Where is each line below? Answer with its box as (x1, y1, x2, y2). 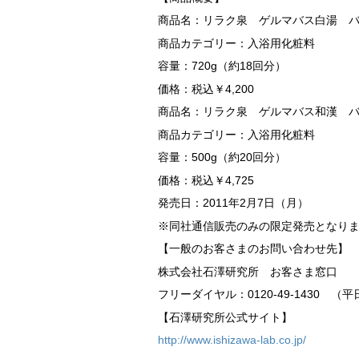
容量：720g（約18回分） (158, 59, 286, 72)
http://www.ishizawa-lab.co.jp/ (158, 333, 306, 346)
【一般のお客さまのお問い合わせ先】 (158, 242, 349, 255)
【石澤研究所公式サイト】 (158, 310, 292, 324)
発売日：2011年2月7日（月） (158, 196, 309, 209)
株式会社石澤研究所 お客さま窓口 (158, 264, 337, 278)
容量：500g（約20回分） (158, 151, 286, 163)
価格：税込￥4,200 (158, 82, 254, 95)
